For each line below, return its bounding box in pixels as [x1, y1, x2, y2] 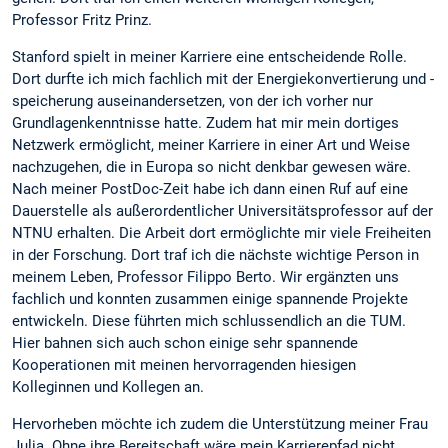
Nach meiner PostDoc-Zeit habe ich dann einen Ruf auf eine [12, 180, 408, 199]
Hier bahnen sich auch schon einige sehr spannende [12, 334, 358, 353]
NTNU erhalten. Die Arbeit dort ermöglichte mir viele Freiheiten [12, 224, 431, 243]
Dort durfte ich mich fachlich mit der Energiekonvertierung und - [12, 70, 434, 89]
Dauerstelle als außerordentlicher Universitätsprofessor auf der [12, 202, 433, 221]
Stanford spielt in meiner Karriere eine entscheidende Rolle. [12, 48, 407, 67]
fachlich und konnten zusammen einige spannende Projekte [12, 290, 408, 309]
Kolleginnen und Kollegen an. [12, 378, 204, 397]
